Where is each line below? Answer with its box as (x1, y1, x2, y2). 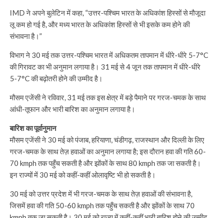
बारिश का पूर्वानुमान (10, 123, 56, 132)
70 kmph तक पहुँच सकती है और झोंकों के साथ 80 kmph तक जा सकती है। (10, 158, 201, 167)
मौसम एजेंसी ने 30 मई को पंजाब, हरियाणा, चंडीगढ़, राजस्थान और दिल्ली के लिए (10, 135, 204, 144)
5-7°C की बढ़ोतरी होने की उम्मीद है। (10, 73, 103, 83)
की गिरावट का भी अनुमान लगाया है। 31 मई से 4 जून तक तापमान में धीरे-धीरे (10, 62, 200, 71)
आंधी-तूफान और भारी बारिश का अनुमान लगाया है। (10, 104, 135, 113)
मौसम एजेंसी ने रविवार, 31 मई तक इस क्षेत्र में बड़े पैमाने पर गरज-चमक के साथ (10, 92, 206, 102)
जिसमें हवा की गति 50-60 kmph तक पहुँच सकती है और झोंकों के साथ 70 (10, 200, 195, 210)
